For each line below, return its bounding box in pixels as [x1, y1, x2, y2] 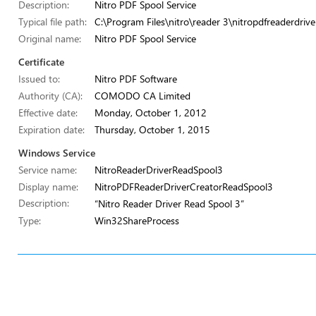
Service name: [18, 163, 77, 176]
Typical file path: [18, 15, 87, 28]
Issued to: [18, 72, 60, 85]
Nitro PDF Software [95, 72, 177, 85]
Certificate [18, 55, 64, 68]
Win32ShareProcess [95, 214, 179, 227]
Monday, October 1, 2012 [95, 106, 207, 119]
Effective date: [18, 106, 78, 119]
